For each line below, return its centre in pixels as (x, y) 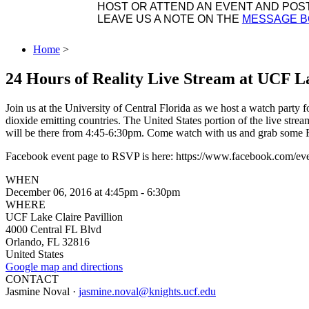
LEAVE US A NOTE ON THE (169, 19)
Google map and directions (64, 266)
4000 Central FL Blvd (53, 229)
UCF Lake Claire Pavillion (64, 217)
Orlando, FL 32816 (48, 241)
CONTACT (32, 279)
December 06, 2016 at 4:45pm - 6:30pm (93, 192)
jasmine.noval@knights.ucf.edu (147, 291)
